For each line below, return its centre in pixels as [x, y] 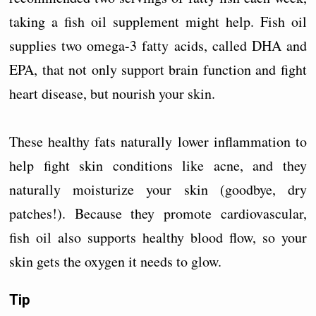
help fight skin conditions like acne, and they [158, 165]
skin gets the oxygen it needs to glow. [116, 261]
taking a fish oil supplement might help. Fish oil [158, 21]
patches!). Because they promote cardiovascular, [158, 213]
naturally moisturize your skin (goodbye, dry [158, 189]
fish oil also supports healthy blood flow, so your [158, 237]
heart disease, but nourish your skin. [113, 93]
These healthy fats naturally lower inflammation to [158, 141]
